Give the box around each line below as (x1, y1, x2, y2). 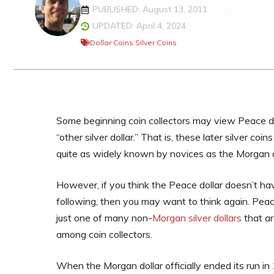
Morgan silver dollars (152, 212, 242, 224)
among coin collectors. (56, 228, 152, 240)
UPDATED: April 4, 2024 (92, 20, 186, 31)
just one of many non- (56, 212, 152, 224)
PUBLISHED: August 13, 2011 (92, 4, 207, 15)
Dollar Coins (90, 38, 133, 47)
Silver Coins (135, 38, 177, 47)
